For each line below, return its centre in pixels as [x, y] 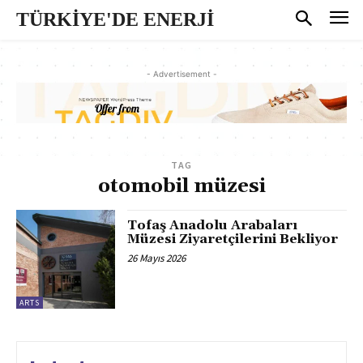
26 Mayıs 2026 [157, 258]
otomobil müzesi [181, 187]
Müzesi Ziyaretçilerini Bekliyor [233, 239]
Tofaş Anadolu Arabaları [213, 226]
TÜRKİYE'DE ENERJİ [115, 19]
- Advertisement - [181, 73]
